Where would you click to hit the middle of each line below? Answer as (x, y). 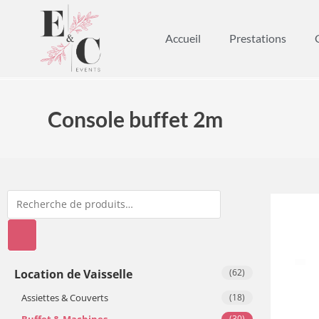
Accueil (183, 38)
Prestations (257, 38)
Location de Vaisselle (73, 274)
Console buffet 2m (136, 119)
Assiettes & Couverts (65, 297)
